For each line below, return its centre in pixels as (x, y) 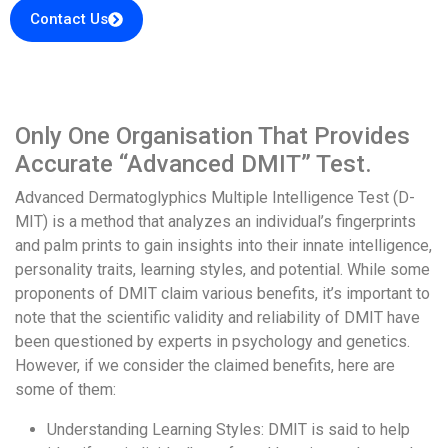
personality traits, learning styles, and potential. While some (222, 270)
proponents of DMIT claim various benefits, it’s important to (222, 294)
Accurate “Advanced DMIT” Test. (193, 164)
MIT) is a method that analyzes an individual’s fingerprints (215, 222)
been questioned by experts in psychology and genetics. (212, 342)
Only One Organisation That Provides (212, 136)
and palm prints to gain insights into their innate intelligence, (223, 246)
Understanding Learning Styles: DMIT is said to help (228, 430)
